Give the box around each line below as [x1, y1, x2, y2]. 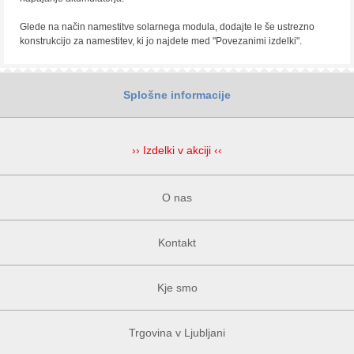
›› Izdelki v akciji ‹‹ [132, 144, 222, 156]
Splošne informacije [123, 88, 231, 101]
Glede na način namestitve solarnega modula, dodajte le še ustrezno [20, 21, 314, 32]
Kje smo [156, 281, 198, 294]
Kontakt [158, 236, 196, 249]
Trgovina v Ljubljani [129, 326, 225, 339]
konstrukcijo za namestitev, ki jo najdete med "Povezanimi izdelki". [20, 36, 302, 47]
